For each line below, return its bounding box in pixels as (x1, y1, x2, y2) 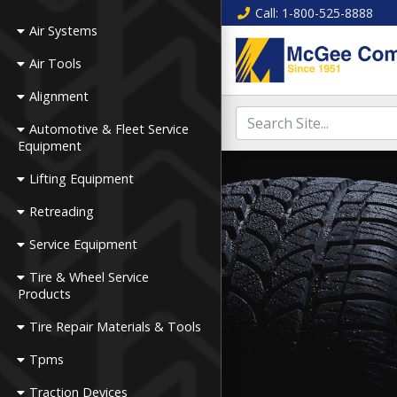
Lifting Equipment (29, 170, 135, 187)
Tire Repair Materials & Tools (29, 318, 202, 335)
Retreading (29, 203, 95, 220)
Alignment (29, 88, 90, 105)
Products (18, 285, 72, 302)
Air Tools (29, 55, 82, 72)
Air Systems (29, 22, 98, 39)
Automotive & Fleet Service (29, 121, 190, 137)
